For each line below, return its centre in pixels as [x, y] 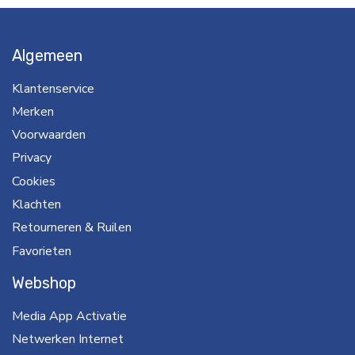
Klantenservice [53, 88]
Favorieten [42, 251]
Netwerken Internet [68, 339]
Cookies [34, 181]
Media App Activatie [69, 316]
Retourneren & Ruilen [72, 228]
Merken [33, 111]
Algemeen [47, 55]
